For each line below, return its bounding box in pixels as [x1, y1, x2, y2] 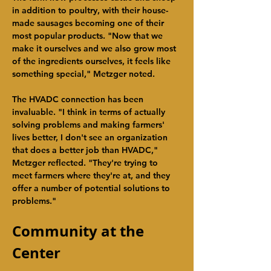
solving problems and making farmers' [12, 119, 167, 130]
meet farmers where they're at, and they [12, 170, 172, 181]
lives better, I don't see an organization [12, 132, 170, 143]
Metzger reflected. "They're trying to [12, 157, 160, 168]
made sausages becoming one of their [12, 18, 166, 28]
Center [12, 243, 60, 263]
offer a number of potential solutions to [12, 183, 172, 194]
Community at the [12, 221, 148, 241]
